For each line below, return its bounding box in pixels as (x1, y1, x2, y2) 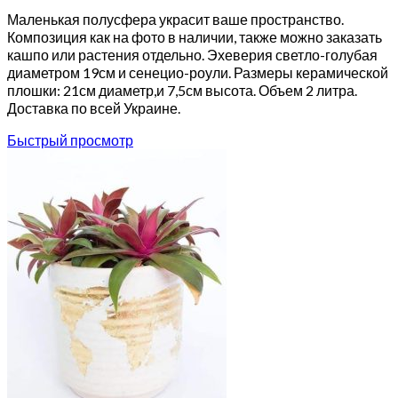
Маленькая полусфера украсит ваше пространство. (7, 11, 344, 28)
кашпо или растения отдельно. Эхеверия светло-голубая (7, 46, 378, 63)
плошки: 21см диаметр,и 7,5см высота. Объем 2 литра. (7, 82, 357, 99)
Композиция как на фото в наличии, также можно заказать (7, 28, 382, 45)
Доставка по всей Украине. (7, 99, 180, 116)
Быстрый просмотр (7, 131, 133, 148)
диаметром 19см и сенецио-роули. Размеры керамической (7, 64, 388, 81)
